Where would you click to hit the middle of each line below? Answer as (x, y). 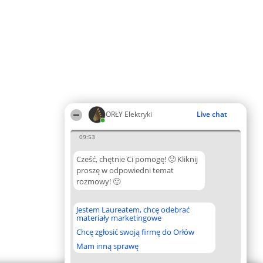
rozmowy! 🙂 (98, 181)
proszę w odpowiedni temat (125, 170)
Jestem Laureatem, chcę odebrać (133, 210)
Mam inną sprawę (107, 246)
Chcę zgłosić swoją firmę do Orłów (135, 232)
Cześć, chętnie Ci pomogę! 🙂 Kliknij (137, 159)
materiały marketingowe (119, 218)
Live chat (212, 114)
